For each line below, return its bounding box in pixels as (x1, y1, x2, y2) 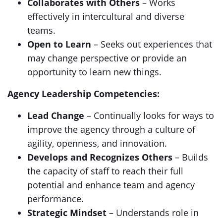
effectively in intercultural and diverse (27, 10, 184, 22)
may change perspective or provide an (27, 52, 187, 64)
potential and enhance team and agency (27, 179, 195, 191)
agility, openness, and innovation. (27, 137, 167, 149)
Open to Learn (27, 38, 91, 50)
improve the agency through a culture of (27, 123, 195, 135)
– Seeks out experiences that (91, 38, 212, 50)
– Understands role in (107, 207, 199, 219)
